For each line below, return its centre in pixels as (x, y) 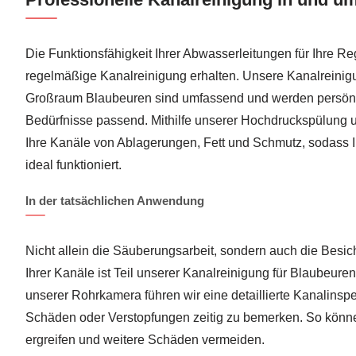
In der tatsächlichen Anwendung (115, 200)
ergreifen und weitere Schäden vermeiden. (145, 339)
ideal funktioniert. (74, 164)
